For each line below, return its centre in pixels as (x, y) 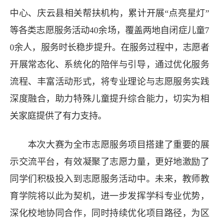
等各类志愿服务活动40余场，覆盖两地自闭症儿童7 (109, 30)
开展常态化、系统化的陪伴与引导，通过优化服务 (109, 64)
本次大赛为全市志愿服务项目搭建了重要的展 (118, 144)
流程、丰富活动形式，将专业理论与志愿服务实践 (109, 81)
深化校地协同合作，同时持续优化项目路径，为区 (109, 213)
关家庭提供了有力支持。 (58, 116)
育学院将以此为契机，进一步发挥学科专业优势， (109, 196)
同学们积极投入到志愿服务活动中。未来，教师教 (109, 179)
